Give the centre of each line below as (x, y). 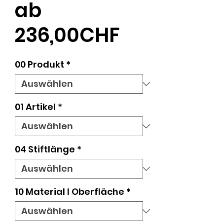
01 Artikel (35, 107)
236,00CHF (67, 35)
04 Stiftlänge (45, 149)
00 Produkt (39, 65)
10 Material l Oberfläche (70, 192)
